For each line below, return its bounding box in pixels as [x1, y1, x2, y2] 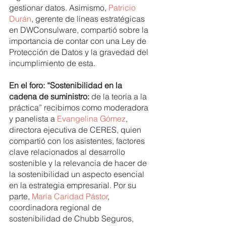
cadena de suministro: [9, 91, 91, 101]
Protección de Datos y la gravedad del [9, 46, 150, 57]
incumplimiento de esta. [9, 58, 95, 68]
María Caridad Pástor [32, 191, 108, 201]
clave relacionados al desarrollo [9, 146, 127, 157]
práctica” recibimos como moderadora [9, 102, 150, 112]
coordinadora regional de [9, 202, 103, 212]
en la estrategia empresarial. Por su [9, 180, 138, 190]
